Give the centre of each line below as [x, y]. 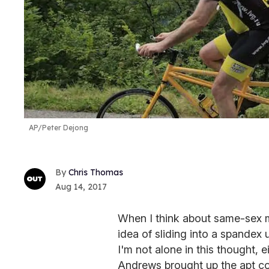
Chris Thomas [96, 172]
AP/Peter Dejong [59, 128]
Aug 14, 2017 [81, 186]
